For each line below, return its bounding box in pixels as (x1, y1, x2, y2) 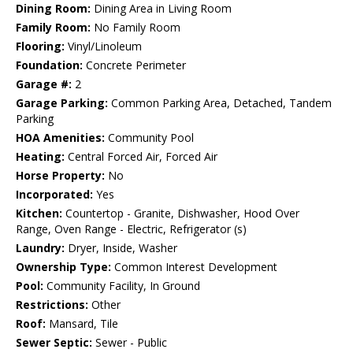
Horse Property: (16, 168, 105, 184)
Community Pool (105, 130, 194, 146)
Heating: (16, 149, 65, 165)
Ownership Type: (16, 259, 111, 275)
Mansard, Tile (46, 316, 118, 332)
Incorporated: (16, 187, 93, 203)
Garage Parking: (16, 95, 108, 111)
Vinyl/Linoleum (65, 39, 142, 54)
